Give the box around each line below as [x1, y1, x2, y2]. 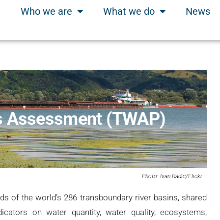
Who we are [21, 5, 73, 17]
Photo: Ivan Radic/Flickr [142, 172, 202, 180]
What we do [103, 5, 155, 17]
